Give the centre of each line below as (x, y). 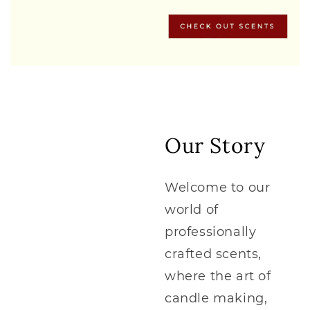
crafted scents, (213, 254)
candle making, (216, 298)
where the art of (218, 276)
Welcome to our (218, 187)
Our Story (215, 145)
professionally (211, 231)
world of (192, 209)
